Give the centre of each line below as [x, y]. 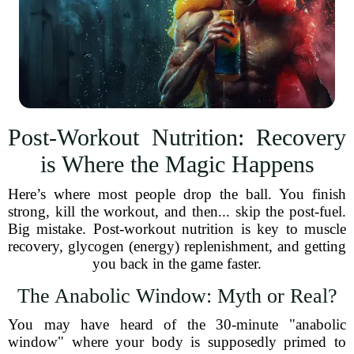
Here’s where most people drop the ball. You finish [177, 194]
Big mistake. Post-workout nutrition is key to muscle [177, 229]
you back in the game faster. [177, 264]
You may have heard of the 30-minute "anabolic [177, 324]
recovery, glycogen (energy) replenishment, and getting [177, 246]
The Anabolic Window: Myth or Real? [177, 296]
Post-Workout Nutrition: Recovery [177, 137]
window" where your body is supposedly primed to [177, 342]
